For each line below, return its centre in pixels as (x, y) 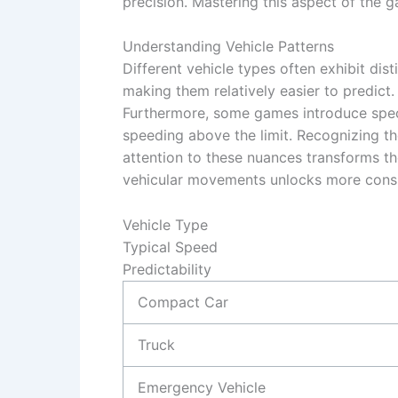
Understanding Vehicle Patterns (228, 47)
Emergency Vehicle (202, 387)
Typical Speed (170, 247)
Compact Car (183, 302)
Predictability (167, 269)
